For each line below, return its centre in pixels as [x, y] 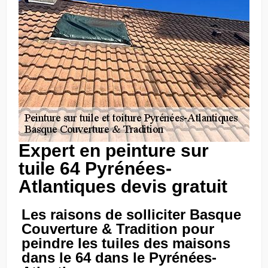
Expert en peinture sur [114, 150]
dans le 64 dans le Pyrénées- [119, 258]
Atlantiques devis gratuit [123, 186]
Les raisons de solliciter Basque [131, 214]
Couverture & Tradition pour [118, 229]
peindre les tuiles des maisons [126, 243]
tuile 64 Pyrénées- [95, 168]
